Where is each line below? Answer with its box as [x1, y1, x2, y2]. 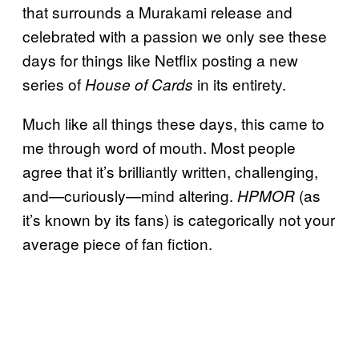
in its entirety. [193, 73, 286, 95]
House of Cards [85, 74, 193, 95]
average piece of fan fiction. [22, 232, 212, 254]
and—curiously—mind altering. [22, 184, 237, 206]
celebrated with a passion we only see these [22, 25, 327, 46]
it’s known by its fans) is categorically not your [22, 208, 335, 230]
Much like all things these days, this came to [22, 112, 325, 134]
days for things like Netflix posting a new [22, 49, 298, 71]
